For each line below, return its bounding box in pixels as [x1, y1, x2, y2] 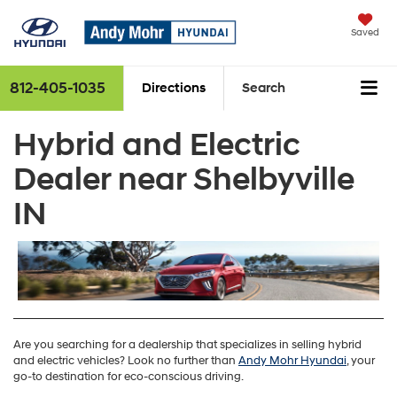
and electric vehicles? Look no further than [13, 354, 238, 369]
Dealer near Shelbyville [13, 160, 354, 199]
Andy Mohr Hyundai [238, 354, 346, 369]
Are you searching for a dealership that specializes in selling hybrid [13, 338, 362, 353]
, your [346, 354, 375, 369]
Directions [142, 80, 206, 97]
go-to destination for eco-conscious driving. [13, 370, 244, 385]
